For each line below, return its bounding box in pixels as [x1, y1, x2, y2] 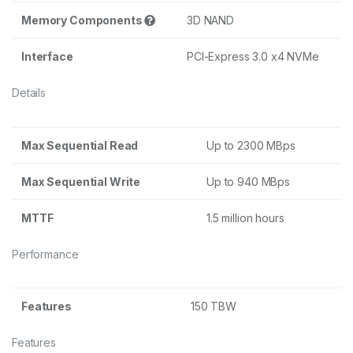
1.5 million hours [206, 210, 284, 225]
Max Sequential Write [21, 174, 141, 188]
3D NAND [187, 13, 235, 27]
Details [12, 85, 46, 99]
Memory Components [21, 13, 145, 27]
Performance [12, 247, 79, 261]
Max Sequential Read [21, 138, 139, 152]
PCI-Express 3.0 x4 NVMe [187, 49, 319, 63]
